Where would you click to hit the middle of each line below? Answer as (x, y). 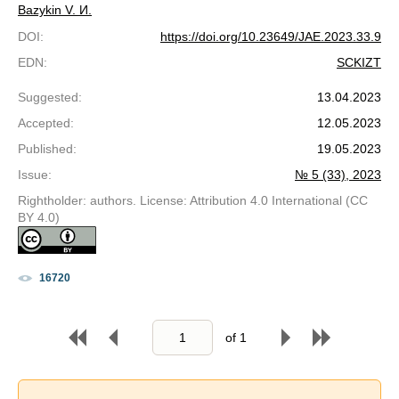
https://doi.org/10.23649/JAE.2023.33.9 (271, 37)
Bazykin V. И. (55, 10)
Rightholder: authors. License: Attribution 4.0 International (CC (193, 201)
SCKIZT (359, 63)
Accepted (44, 123)
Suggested (48, 98)
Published (45, 149)
